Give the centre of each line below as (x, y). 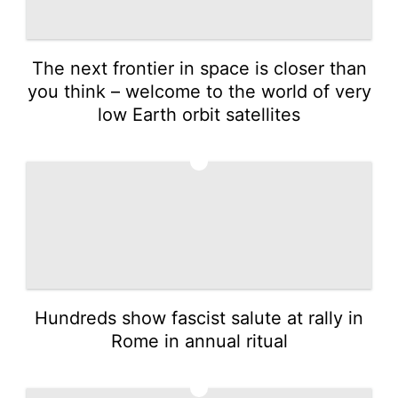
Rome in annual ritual (199, 341)
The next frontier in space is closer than (199, 68)
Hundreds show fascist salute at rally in (199, 318)
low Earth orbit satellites (199, 114)
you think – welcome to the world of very (199, 91)
